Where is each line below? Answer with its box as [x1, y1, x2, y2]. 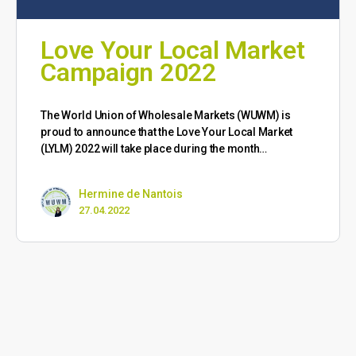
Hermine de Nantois [79, 188, 183, 201]
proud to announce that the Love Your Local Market [41, 126, 293, 139]
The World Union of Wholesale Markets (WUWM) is [41, 109, 291, 122]
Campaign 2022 [41, 57, 216, 88]
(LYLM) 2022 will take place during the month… [41, 142, 268, 156]
